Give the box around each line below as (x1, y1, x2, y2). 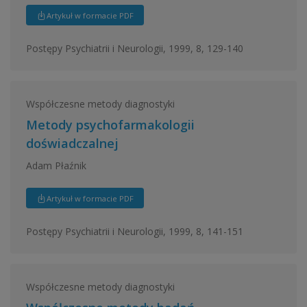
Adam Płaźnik (25, 158, 86, 172)
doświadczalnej (25, 135, 119, 151)
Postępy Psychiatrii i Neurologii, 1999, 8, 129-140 (25, 41, 243, 55)
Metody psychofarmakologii (25, 116, 195, 133)
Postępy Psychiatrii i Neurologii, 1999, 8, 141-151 (25, 224, 243, 238)
